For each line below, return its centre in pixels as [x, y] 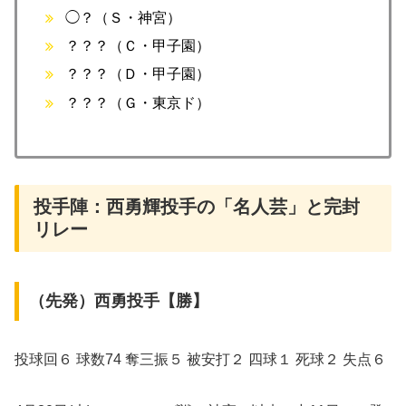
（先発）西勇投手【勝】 [118, 301]
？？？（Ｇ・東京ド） [138, 102]
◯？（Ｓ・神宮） [124, 18]
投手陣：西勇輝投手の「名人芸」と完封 [197, 207]
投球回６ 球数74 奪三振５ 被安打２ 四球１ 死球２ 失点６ [200, 360]
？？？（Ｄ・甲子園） [138, 74]
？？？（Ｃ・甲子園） [138, 46]
